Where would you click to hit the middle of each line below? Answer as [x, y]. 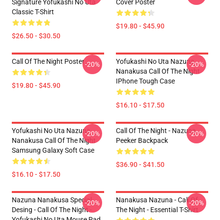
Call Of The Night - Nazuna [156, 131]
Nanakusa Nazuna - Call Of [157, 200]
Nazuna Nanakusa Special [52, 200]
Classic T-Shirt [33, 12]
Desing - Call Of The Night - [52, 210]
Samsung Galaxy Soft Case [53, 150]
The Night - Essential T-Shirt [157, 210]
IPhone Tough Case [145, 81]
